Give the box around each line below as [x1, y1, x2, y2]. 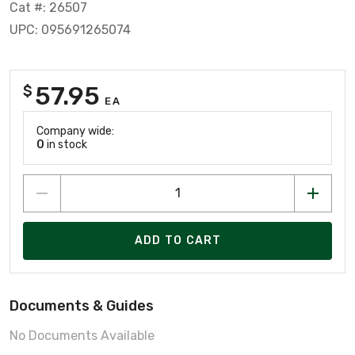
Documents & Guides [10, 296, 154, 315]
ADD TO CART [134, 234, 222, 248]
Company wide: [36, 124, 114, 138]
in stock [44, 137, 87, 151]
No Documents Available [10, 327, 155, 343]
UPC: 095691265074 [10, 21, 131, 37]
